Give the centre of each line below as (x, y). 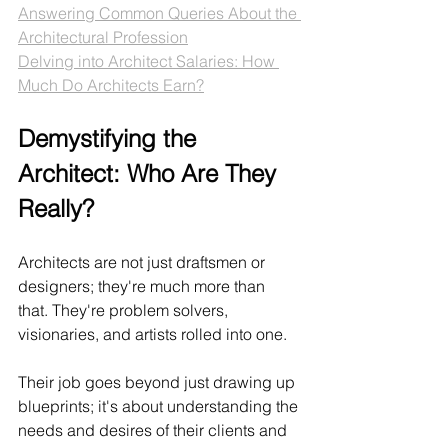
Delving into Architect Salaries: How (148, 60)
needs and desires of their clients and (154, 429)
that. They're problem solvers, (125, 309)
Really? (56, 208)
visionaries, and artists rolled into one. (154, 333)
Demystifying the (110, 138)
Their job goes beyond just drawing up (158, 381)
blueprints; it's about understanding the (160, 405)
